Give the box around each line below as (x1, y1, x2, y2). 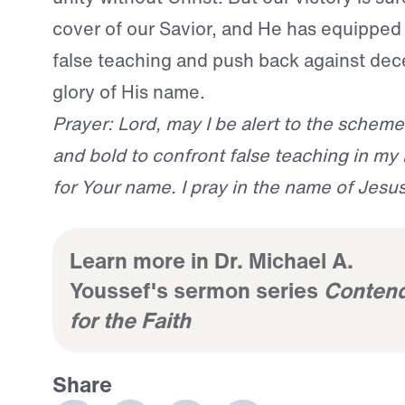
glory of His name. (52, 78, 205, 105)
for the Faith (69, 303, 191, 336)
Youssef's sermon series (69, 273, 324, 306)
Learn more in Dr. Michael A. (69, 243, 353, 277)
